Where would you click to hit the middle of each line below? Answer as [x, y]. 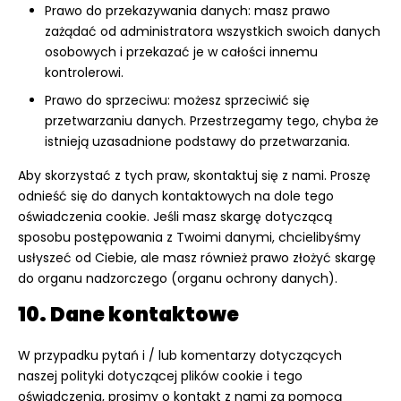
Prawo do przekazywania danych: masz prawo [188, 11]
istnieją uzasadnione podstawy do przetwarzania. [197, 141]
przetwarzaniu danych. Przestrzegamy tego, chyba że [212, 120]
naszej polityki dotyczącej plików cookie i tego [160, 375]
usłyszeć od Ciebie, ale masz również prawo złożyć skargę [197, 257]
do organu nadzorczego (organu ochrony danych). [178, 278]
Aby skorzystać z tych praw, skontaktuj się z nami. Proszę [194, 175]
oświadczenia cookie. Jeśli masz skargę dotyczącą [175, 216]
